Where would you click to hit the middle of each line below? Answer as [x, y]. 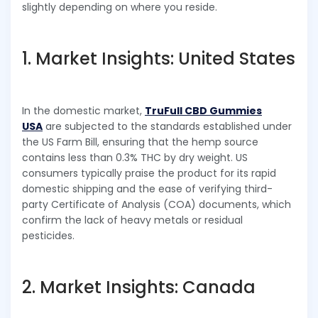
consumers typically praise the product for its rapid [149, 173]
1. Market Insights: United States [159, 58]
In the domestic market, [83, 110]
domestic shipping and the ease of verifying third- [147, 188]
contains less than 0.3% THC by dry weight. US [135, 157]
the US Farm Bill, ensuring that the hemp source [140, 142]
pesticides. [48, 235]
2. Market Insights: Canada [139, 287]
